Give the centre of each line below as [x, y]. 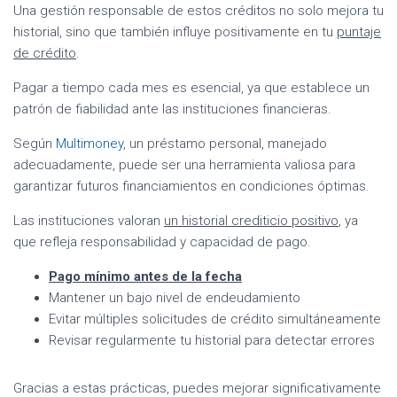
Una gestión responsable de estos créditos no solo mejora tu [198, 11]
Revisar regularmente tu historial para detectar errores [212, 341]
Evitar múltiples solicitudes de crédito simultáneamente [215, 319]
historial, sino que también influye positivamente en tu [175, 32]
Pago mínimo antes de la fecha [145, 277]
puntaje [359, 32]
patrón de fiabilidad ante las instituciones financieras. [172, 109]
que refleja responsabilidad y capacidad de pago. [162, 242]
